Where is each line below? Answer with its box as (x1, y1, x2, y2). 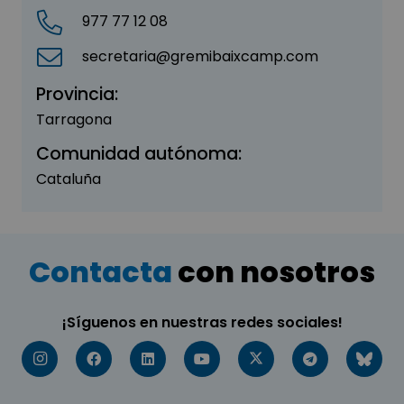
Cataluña (36, 168, 101, 189)
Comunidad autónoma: (36, 141, 242, 166)
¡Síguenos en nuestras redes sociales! (61, 311, 343, 333)
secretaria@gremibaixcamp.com (82, 46, 319, 68)
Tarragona (36, 108, 112, 130)
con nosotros (172, 251, 375, 292)
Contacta (29, 251, 172, 292)
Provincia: (36, 81, 118, 106)
